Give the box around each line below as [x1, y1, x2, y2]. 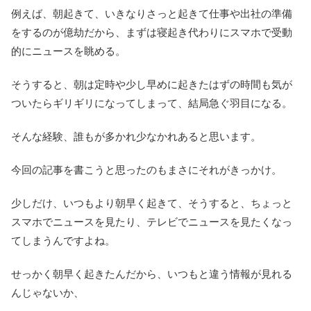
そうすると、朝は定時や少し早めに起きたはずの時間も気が [11, 78, 292, 91]
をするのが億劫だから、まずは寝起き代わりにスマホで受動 [11, 26, 292, 39]
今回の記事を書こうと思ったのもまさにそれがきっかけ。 [11, 164, 282, 176]
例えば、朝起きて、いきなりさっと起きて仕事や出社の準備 [11, 8, 292, 20]
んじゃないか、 [11, 287, 84, 299]
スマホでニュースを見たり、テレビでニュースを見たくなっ [11, 216, 292, 228]
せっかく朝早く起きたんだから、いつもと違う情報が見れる [11, 268, 292, 280]
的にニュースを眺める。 [11, 45, 126, 58]
